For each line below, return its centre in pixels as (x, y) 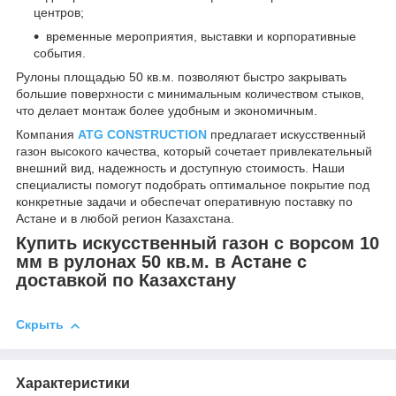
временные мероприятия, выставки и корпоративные (201, 36)
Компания (47, 134)
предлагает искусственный (286, 134)
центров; (59, 12)
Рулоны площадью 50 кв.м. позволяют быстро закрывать (181, 76)
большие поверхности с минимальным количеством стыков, (190, 93)
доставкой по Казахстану (126, 280)
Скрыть (40, 325)
